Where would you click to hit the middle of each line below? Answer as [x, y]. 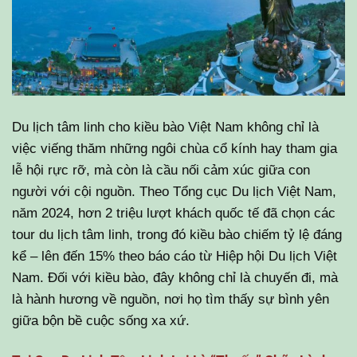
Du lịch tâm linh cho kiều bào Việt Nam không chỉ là [165, 126]
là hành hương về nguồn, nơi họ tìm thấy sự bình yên [171, 298]
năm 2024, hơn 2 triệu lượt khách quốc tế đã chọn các [174, 212]
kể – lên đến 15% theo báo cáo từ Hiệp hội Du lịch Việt [175, 255]
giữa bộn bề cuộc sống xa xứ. [101, 320]
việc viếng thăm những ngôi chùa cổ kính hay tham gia [175, 148]
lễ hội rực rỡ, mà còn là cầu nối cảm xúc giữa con [161, 169]
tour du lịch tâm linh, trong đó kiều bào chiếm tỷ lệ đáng [177, 234]
